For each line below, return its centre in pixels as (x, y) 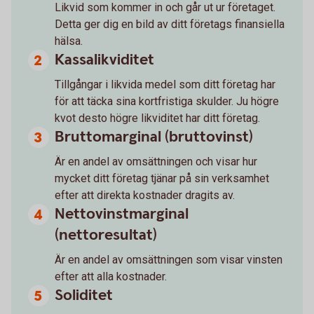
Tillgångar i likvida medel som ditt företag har (165, 84)
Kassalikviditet (104, 60)
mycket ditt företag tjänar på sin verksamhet (162, 178)
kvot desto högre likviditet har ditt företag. (157, 118)
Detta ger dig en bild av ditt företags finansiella (170, 24)
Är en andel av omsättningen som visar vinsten (169, 259)
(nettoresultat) (106, 235)
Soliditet (84, 295)
